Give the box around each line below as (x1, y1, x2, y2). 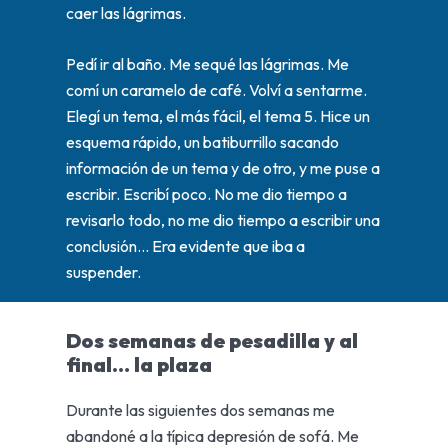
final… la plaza (65, 351, 212, 377)
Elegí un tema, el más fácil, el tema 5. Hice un (65, 105, 370, 126)
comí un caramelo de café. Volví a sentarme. (65, 79, 367, 100)
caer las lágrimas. (65, 3, 186, 24)
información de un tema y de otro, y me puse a (65, 157, 380, 178)
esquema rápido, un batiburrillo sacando (65, 131, 339, 152)
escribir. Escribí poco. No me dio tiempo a (65, 183, 347, 204)
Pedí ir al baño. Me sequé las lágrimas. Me (65, 53, 349, 74)
